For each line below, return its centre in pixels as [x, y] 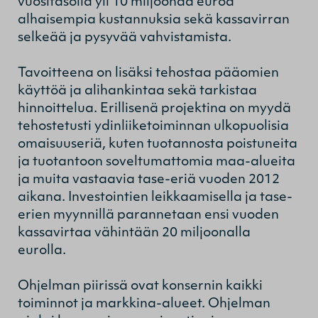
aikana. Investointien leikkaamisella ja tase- [155, 197]
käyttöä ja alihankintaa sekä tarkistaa [137, 91]
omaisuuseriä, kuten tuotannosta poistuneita [158, 144]
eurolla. [42, 251]
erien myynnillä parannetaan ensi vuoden [148, 215]
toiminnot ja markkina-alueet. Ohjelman [144, 304]
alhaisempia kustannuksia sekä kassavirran [154, 20]
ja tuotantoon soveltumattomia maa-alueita [157, 162]
